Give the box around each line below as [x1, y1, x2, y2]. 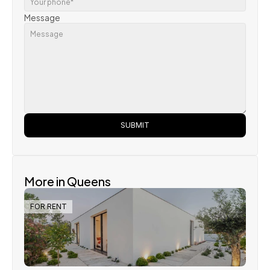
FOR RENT [30, 202, 67, 211]
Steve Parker [69, 213, 120, 228]
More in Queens [24, 171, 111, 190]
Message [24, 10, 60, 24]
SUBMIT [121, 121, 149, 130]
